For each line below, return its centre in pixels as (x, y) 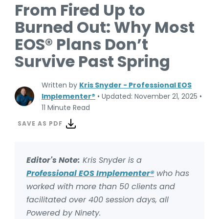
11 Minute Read (66, 107)
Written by (60, 85)
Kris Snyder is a (111, 160)
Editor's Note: (53, 160)
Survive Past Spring (92, 61)
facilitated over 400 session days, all (98, 199)
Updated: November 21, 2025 (150, 96)
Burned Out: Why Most (105, 27)
